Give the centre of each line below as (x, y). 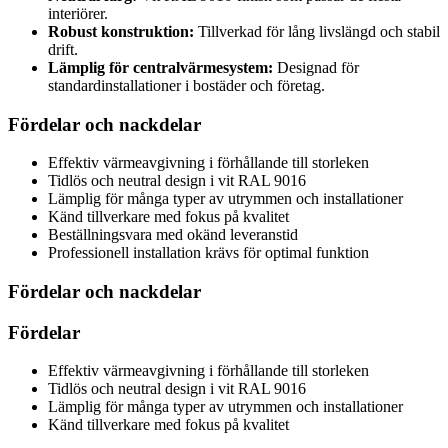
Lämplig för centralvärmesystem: (160, 67)
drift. (63, 49)
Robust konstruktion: (121, 31)
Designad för (316, 67)
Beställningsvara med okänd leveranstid (173, 235)
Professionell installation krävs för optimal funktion (208, 253)
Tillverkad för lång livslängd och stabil (317, 31)
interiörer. (78, 13)
